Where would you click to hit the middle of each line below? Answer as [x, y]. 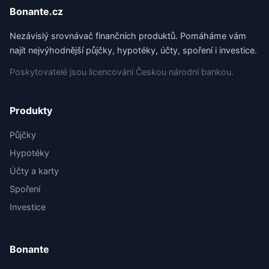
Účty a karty [34, 171]
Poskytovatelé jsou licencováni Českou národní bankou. [122, 72]
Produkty [31, 110]
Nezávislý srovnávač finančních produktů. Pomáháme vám [128, 36]
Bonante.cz [36, 11]
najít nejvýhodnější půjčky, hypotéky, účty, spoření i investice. [133, 50]
